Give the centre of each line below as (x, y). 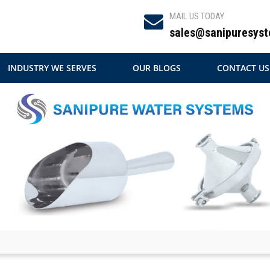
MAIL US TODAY (196, 16)
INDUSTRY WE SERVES (52, 67)
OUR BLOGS (157, 67)
